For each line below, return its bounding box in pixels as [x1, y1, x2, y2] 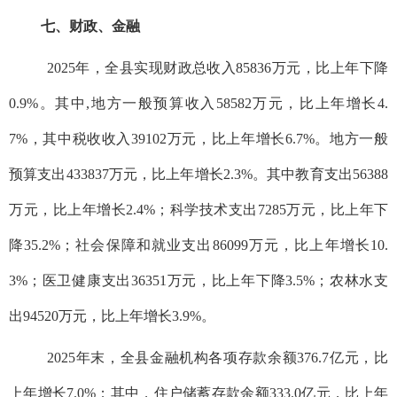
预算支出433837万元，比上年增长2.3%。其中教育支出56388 [9, 166, 388, 182]
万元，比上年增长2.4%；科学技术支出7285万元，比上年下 [9, 201, 388, 217]
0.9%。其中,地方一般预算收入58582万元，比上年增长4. [9, 95, 388, 111]
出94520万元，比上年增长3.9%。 [9, 307, 215, 323]
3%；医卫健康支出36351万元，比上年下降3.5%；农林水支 [9, 272, 388, 288]
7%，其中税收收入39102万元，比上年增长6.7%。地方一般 [9, 130, 388, 146]
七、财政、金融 [41, 18, 140, 34]
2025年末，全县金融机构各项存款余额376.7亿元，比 [47, 349, 388, 365]
